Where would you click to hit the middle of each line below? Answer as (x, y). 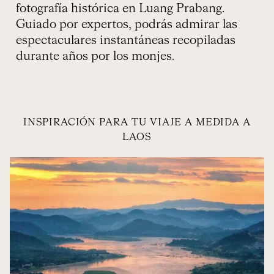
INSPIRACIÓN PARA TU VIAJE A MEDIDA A (137, 123)
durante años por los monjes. (95, 56)
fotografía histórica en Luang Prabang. (120, 8)
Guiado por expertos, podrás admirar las (127, 24)
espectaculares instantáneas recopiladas (126, 40)
